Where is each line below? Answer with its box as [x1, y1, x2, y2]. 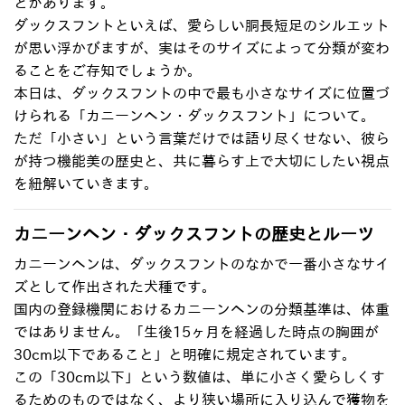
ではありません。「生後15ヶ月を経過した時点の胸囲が [14, 325, 379, 340]
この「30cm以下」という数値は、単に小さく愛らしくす [14, 370, 385, 385]
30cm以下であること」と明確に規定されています [14, 347, 342, 363]
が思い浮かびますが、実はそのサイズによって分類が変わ [14, 40, 390, 55]
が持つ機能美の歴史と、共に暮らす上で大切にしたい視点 [14, 153, 390, 168]
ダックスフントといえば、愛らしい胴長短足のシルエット [14, 17, 390, 33]
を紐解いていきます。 [14, 175, 158, 191]
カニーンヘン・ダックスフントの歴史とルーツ [14, 224, 374, 242]
